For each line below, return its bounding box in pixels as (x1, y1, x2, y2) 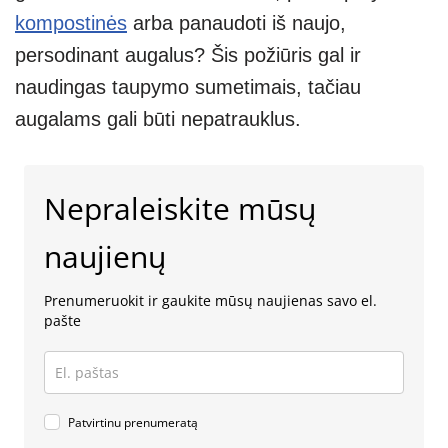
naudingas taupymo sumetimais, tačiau (15, 76, 361, 99)
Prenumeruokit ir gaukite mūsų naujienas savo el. (44, 291, 377, 311)
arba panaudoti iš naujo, (127, 12, 346, 35)
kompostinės (15, 12, 127, 35)
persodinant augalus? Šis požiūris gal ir (15, 44, 361, 67)
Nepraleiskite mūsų (44, 188, 316, 230)
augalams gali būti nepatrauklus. (15, 108, 301, 131)
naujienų (44, 236, 166, 278)
